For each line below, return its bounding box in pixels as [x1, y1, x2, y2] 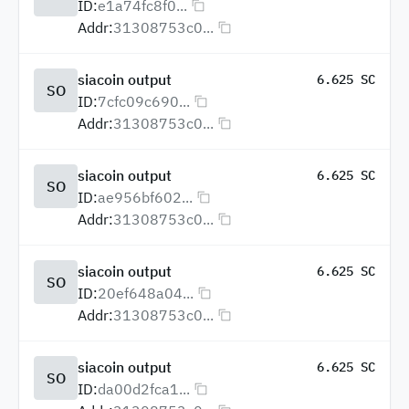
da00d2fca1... [98, 380, 190, 398]
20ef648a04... [98, 284, 194, 302]
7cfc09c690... [98, 92, 190, 110]
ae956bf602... [98, 188, 193, 206]
